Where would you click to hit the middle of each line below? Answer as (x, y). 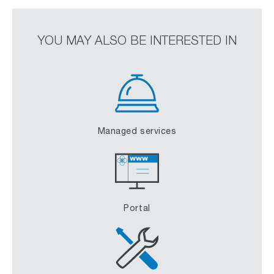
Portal (137, 208)
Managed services (137, 131)
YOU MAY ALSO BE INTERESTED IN (137, 40)
